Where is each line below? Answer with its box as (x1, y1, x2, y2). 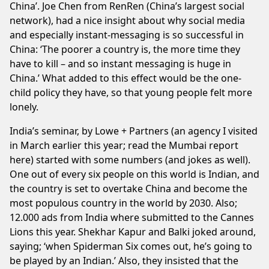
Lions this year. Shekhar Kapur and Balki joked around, (10, 225, 256, 238)
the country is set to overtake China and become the (10, 181, 247, 195)
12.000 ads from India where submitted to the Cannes (10, 210, 254, 224)
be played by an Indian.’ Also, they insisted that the (10, 253, 238, 267)
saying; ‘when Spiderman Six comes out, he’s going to (10, 239, 252, 253)
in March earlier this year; (10, 138, 128, 152)
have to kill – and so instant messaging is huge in (10, 56, 231, 70)
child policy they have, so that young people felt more (10, 85, 252, 99)
